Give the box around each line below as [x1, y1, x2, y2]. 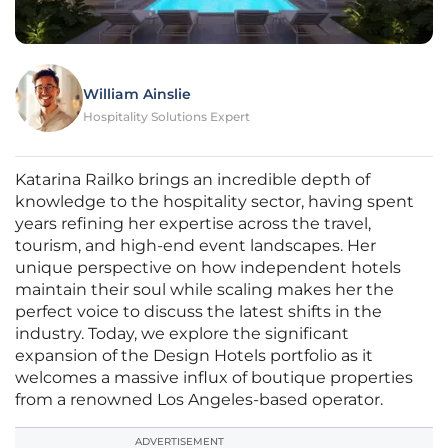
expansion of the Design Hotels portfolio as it [15, 346, 373, 366]
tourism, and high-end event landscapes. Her [15, 236, 376, 256]
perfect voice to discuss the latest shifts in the [15, 302, 382, 322]
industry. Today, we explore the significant [15, 324, 349, 344]
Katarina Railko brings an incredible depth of [15, 170, 370, 190]
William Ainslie [83, 85, 191, 104]
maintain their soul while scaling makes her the [15, 280, 394, 300]
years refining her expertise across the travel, [15, 214, 371, 234]
